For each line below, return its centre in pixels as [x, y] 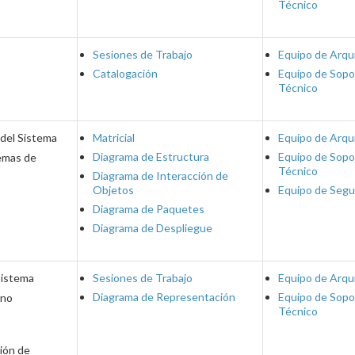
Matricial [114, 137]
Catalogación [125, 73]
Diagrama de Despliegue [153, 228]
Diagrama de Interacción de [160, 176]
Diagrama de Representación [164, 297]
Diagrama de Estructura [151, 157]
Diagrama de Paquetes [149, 209]
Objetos [113, 190]
